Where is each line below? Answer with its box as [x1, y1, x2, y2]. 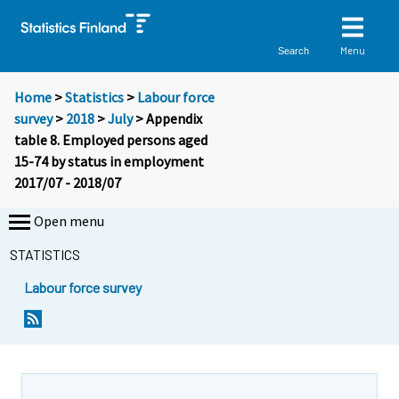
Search [278, 45, 310, 56]
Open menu [34, 212, 104, 231]
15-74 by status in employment [14, 152, 204, 171]
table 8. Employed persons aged [14, 131, 208, 150]
